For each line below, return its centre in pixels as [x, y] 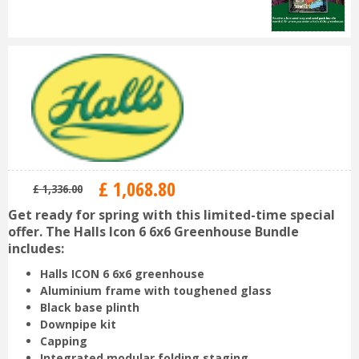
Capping [64, 341]
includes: [36, 249]
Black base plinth [90, 308]
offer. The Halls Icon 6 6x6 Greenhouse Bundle [153, 232]
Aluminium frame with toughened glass [156, 291]
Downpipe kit [78, 325]
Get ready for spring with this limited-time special [171, 215]
